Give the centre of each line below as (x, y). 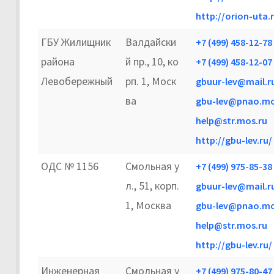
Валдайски (151, 42)
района (58, 61)
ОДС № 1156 (70, 166)
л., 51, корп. (152, 185)
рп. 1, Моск (151, 81)
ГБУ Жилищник (76, 42)
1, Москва (148, 205)
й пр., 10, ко (152, 61)
